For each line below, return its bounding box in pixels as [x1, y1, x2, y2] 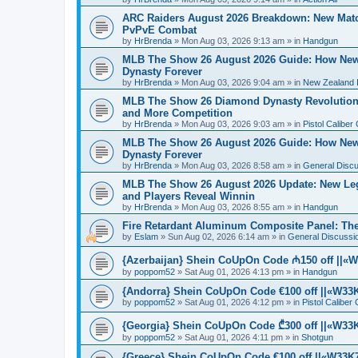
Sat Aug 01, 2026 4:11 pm [185, 332, 283, 342]
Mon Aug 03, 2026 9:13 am [181, 35, 284, 46]
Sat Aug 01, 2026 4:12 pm [185, 296, 284, 307]
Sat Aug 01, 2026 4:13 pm [185, 266, 284, 276]
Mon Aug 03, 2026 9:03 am [181, 118, 284, 129]
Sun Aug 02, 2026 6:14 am [168, 231, 269, 241]
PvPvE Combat [122, 23, 197, 36]
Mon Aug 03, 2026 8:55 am [181, 201, 284, 212]
